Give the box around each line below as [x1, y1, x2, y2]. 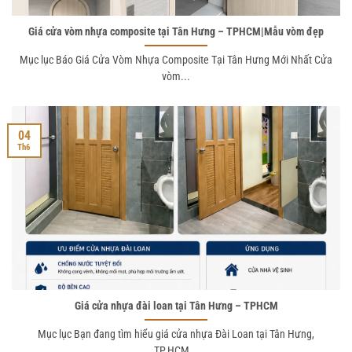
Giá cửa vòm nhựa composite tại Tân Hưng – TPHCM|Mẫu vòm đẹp [28, 25, 324, 38]
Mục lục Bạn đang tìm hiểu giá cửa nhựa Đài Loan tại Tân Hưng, [38, 328, 314, 341]
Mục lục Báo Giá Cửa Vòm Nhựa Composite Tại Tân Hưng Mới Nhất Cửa [20, 53, 332, 67]
